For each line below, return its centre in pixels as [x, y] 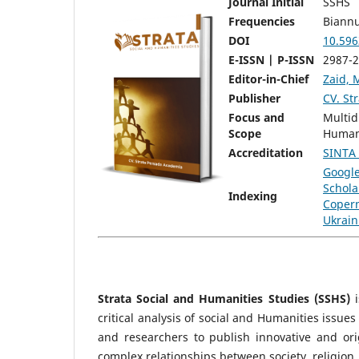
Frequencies [262, 21]
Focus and [256, 117]
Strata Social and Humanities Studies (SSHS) [224, 298]
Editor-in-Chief [268, 79]
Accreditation [266, 152]
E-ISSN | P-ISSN [271, 59]
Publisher [254, 98]
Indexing [253, 196]
